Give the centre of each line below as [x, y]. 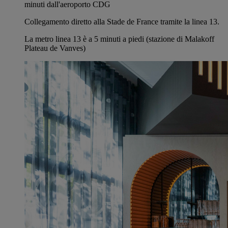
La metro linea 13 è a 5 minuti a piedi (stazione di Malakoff [119, 39]
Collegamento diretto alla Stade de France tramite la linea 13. [122, 21]
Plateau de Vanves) [55, 48]
